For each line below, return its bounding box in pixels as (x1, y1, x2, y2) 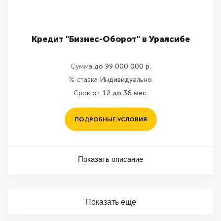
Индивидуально (100, 75, 152, 84)
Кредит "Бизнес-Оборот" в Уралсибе (31, 34, 190, 44)
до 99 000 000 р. (94, 62, 151, 71)
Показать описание (78, 155, 143, 163)
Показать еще (85, 197, 136, 206)
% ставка (69, 75, 98, 84)
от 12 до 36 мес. (92, 89, 148, 97)
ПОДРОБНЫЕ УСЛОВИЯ (74, 116, 147, 123)
